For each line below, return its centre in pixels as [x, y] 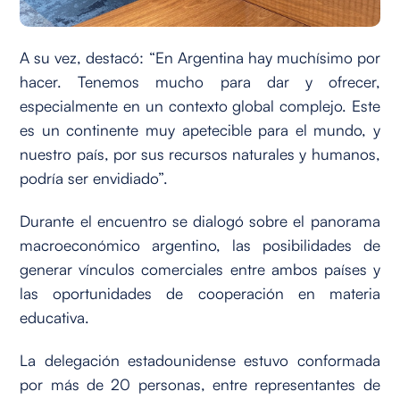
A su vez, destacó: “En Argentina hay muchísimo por [200, 57]
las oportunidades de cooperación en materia [200, 292]
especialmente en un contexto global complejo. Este [200, 105]
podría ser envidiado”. [94, 178]
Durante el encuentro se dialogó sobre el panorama [200, 220]
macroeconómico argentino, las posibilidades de [200, 244]
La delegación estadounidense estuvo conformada [200, 359]
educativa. [55, 317]
